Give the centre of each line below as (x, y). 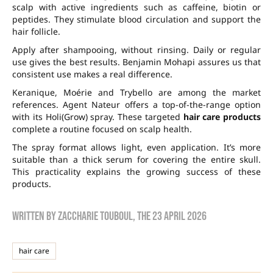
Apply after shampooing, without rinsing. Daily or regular (136, 50)
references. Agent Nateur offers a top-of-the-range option (136, 105)
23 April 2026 (179, 217)
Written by (35, 217)
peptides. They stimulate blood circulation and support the (136, 19)
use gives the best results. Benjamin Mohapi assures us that (136, 62)
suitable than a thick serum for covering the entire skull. (136, 160)
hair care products (222, 117)
